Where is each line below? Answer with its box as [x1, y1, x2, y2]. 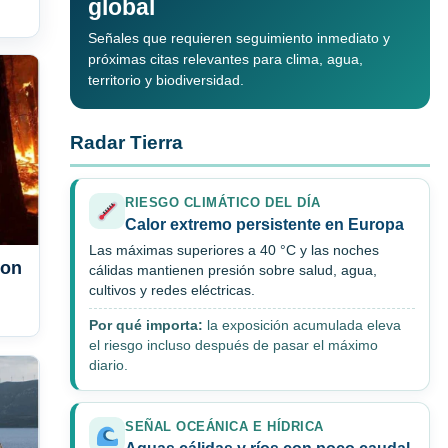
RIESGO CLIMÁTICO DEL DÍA [125, 195, 321, 211]
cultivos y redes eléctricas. [89, 283, 255, 299]
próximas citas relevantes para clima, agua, [88, 51, 363, 68]
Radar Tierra [70, 132, 183, 154]
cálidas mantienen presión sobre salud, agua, [89, 263, 377, 279]
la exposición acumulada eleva [203, 318, 401, 334]
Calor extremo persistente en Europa [125, 216, 404, 234]
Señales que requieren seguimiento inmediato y [88, 30, 390, 47]
